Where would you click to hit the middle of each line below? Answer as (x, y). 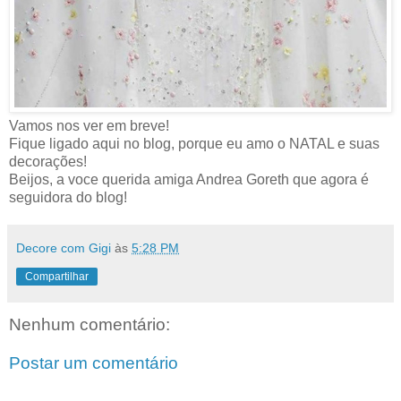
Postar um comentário (94, 363)
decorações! (48, 161)
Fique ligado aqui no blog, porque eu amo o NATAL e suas (194, 143)
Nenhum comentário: (90, 324)
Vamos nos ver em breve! (89, 125)
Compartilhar (57, 276)
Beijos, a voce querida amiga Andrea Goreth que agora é (189, 179)
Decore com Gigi (64, 247)
